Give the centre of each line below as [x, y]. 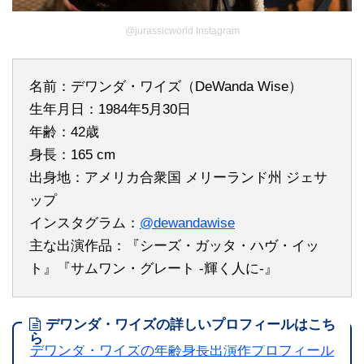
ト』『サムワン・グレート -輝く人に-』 [154, 268]
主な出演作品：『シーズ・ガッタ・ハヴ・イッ [174, 245]
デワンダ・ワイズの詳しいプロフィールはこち [191, 324]
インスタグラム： [84, 223]
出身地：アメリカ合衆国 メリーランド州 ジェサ [178, 177]
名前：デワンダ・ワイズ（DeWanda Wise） [166, 86]
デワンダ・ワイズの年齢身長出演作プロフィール [182, 350]
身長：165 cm [72, 154]
